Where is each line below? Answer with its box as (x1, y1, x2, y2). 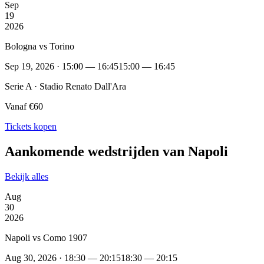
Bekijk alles (5, 171, 48, 181)
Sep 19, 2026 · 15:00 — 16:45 (5, 61, 118, 71)
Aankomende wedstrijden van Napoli (5, 143, 228, 159)
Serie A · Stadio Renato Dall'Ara (5, 81, 126, 91)
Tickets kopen (5, 121, 57, 131)
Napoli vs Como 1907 (5, 232, 87, 243)
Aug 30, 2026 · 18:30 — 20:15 (5, 252, 121, 263)
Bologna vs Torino (5, 41, 74, 51)
